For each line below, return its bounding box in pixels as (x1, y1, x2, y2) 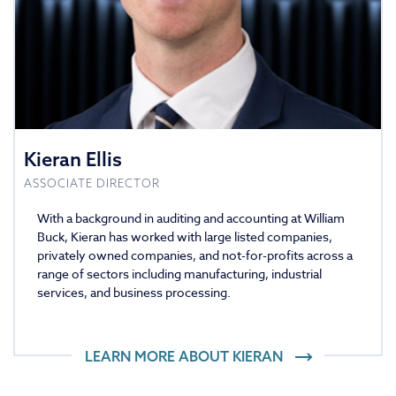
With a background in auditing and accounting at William (37, 209, 345, 226)
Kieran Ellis (24, 146, 122, 171)
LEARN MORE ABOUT (85, 346, 232, 365)
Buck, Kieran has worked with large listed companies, (37, 227, 332, 245)
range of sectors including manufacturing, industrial (37, 264, 322, 282)
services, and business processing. (37, 283, 231, 301)
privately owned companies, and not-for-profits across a (37, 246, 353, 263)
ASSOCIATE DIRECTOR (24, 175, 160, 190)
